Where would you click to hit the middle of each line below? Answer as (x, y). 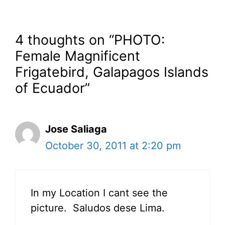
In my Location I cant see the (99, 193)
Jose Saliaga (76, 129)
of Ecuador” (52, 88)
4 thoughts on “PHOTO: (90, 40)
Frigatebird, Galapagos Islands (112, 72)
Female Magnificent (78, 56)
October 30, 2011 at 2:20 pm (113, 146)
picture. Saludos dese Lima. (98, 208)
